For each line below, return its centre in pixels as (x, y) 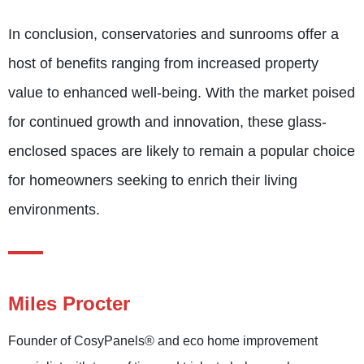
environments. (54, 209)
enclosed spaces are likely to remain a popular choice (182, 151)
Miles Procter (69, 303)
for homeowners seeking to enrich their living (153, 180)
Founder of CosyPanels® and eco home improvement (163, 340)
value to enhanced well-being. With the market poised (182, 92)
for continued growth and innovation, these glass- (167, 121)
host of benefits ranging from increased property (163, 63)
